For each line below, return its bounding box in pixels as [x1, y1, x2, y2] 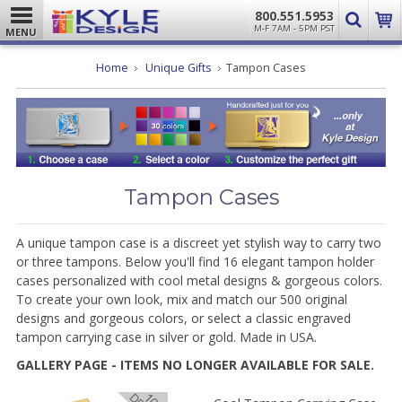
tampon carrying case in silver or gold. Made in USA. [15, 328, 320, 345]
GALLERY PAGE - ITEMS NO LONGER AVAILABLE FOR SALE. [15, 355, 374, 373]
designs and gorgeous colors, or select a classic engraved [15, 309, 351, 327]
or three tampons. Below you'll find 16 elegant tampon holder [15, 252, 374, 270]
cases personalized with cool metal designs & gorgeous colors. [15, 271, 382, 289]
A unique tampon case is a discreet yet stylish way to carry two [15, 233, 381, 251]
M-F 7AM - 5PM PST [254, 22, 335, 34]
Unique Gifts [145, 60, 212, 75]
